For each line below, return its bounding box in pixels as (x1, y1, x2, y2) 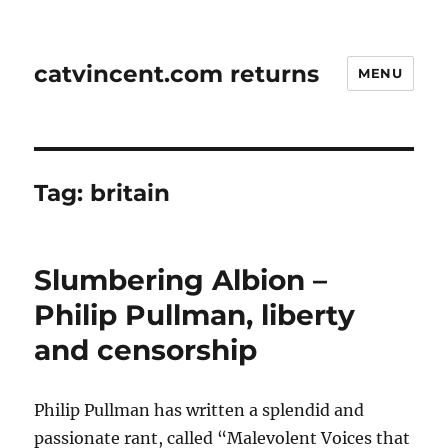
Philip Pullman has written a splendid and (34, 400, 365, 420)
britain (90, 179, 171, 207)
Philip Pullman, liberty (34, 298, 356, 332)
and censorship (34, 333, 258, 367)
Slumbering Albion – (34, 263, 328, 297)
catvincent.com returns (34, 59, 320, 88)
